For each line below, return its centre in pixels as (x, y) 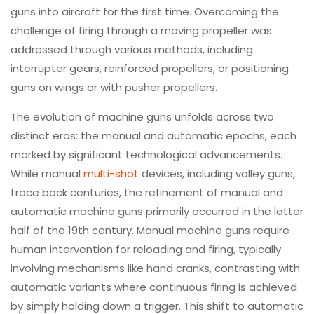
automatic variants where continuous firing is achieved (154, 287)
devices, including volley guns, (217, 173)
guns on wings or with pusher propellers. (114, 87)
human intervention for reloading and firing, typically (146, 249)
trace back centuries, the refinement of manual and (147, 192)
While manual (47, 173)
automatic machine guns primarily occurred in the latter (157, 211)
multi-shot (111, 173)
